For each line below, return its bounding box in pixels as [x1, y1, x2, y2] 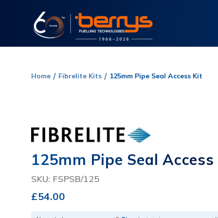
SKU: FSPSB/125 [31, 173, 99, 184]
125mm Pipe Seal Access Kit [109, 72, 202, 80]
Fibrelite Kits [58, 72, 102, 80]
